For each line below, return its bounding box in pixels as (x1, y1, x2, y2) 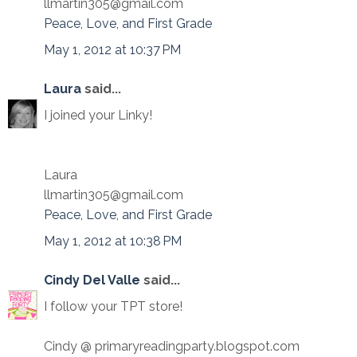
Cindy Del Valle (44, 273, 140, 288)
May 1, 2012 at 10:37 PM (44, 42, 181, 57)
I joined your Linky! (44, 108, 152, 123)
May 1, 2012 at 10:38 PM (44, 233, 182, 249)
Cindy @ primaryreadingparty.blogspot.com (44, 339, 300, 354)
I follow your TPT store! (44, 299, 182, 314)
